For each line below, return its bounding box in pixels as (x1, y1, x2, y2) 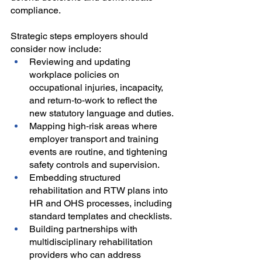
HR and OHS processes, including (29, 198, 174, 209)
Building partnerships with (29, 223, 140, 235)
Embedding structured (29, 172, 123, 184)
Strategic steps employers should (11, 30, 150, 42)
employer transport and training (29, 133, 161, 145)
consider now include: (11, 43, 101, 55)
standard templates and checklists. (29, 211, 172, 222)
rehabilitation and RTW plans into (29, 185, 170, 196)
